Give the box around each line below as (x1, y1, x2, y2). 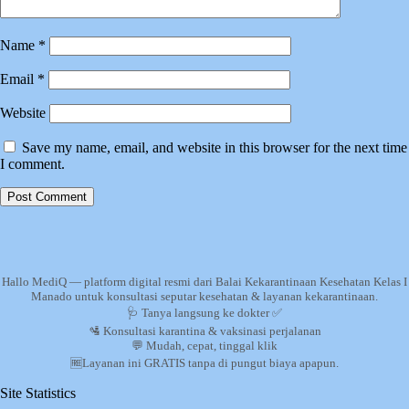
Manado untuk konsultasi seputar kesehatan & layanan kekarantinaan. (31, 288, 378, 303)
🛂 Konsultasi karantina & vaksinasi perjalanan (88, 323, 321, 338)
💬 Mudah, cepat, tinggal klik (131, 338, 278, 352)
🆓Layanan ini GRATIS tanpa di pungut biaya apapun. (70, 355, 339, 370)
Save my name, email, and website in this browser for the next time (22, 140, 407, 156)
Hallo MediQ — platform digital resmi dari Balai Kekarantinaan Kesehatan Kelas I (2, 274, 407, 288)
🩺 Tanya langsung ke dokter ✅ (127, 305, 282, 320)
